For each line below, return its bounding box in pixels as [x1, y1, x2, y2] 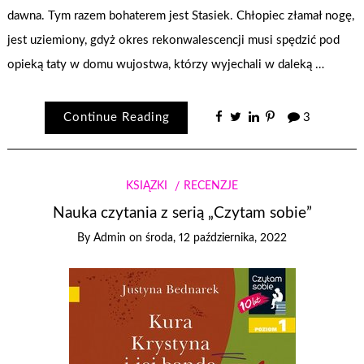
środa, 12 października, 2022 [145, 232, 287, 244]
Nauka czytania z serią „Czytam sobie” [52, 205, 312, 221]
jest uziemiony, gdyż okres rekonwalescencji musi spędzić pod [7, 33, 340, 46]
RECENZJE [183, 180, 238, 193]
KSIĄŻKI [126, 180, 168, 193]
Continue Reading [63, 110, 170, 123]
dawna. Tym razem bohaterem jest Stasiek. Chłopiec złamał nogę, [7, 9, 355, 22]
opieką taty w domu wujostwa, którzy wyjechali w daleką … [7, 58, 325, 71]
